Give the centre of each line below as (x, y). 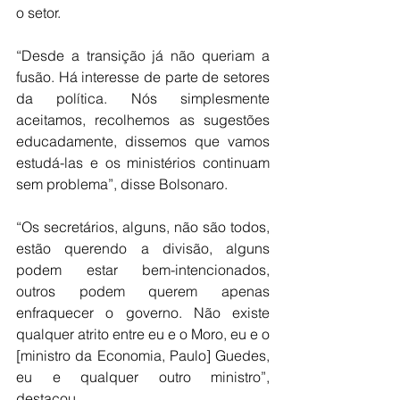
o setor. (38, 13)
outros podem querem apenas (143, 292)
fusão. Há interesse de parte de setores (143, 77)
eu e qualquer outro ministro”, (143, 377)
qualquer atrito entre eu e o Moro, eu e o (143, 334)
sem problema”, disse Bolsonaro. (122, 184)
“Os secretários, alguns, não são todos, (143, 227)
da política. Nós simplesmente (143, 99)
